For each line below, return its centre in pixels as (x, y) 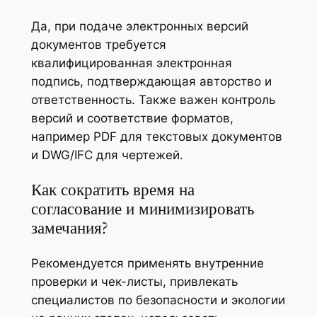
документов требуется (98, 44)
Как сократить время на (113, 190)
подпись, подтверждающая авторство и (151, 81)
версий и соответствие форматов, (132, 118)
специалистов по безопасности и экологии (158, 300)
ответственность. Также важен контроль (153, 99)
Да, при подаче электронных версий (139, 26)
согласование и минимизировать (142, 209)
